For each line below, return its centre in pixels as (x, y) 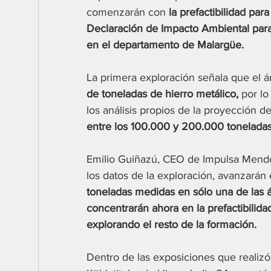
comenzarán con (128, 12)
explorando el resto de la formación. (171, 225)
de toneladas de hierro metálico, (162, 94)
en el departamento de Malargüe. (165, 45)
